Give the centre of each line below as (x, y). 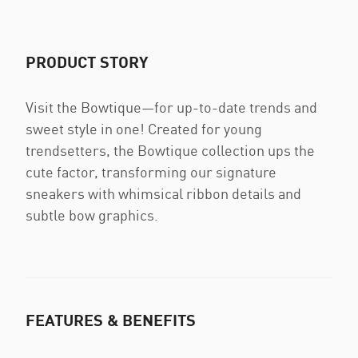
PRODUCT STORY (87, 62)
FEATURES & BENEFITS (111, 320)
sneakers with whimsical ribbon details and (163, 193)
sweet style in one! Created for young (144, 129)
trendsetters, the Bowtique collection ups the (170, 150)
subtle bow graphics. (92, 215)
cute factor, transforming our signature (151, 172)
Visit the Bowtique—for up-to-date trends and (171, 107)
